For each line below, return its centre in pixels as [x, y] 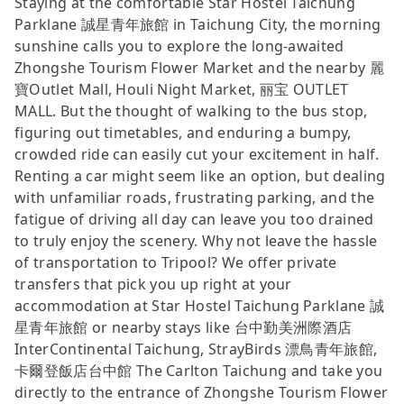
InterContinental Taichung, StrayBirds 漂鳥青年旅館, [196, 349]
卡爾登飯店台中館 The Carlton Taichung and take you [199, 370]
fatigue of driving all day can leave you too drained [194, 219]
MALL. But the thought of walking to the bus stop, [191, 110]
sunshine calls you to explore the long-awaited [179, 46]
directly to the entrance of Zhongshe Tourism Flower [202, 392]
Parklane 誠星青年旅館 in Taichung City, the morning [198, 24]
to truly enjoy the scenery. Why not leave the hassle [196, 240]
